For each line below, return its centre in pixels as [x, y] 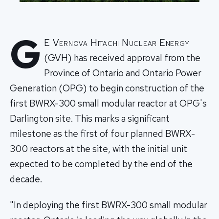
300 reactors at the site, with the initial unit [99, 149]
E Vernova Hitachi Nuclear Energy [117, 43]
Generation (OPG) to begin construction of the [107, 88]
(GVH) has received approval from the [122, 58]
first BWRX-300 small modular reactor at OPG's [108, 103]
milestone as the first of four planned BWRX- [103, 133]
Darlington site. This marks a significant [90, 118]
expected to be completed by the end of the [101, 164]
